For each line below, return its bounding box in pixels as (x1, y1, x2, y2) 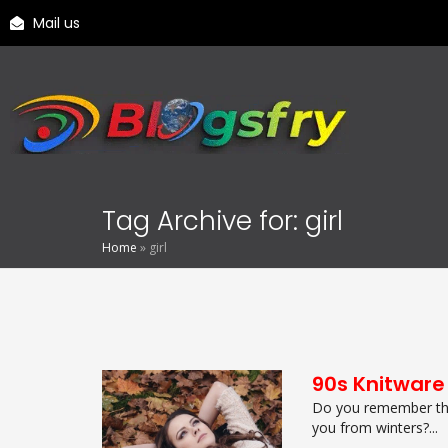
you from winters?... (312, 417, 439, 437)
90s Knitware (312, 369, 446, 398)
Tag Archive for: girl (102, 202, 343, 239)
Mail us (32, 13, 80, 33)
